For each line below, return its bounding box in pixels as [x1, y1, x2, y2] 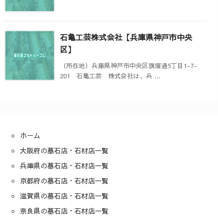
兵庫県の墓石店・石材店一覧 [20, 160, 109, 170]
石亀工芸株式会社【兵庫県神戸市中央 [60, 31, 192, 42]
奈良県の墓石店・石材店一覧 [20, 205, 109, 216]
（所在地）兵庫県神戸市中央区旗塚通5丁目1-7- [60, 61, 197, 70]
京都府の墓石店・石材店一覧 [20, 175, 109, 185]
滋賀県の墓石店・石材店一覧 [20, 190, 109, 200]
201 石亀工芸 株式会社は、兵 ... [60, 71, 160, 80]
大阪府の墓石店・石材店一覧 [20, 145, 109, 155]
